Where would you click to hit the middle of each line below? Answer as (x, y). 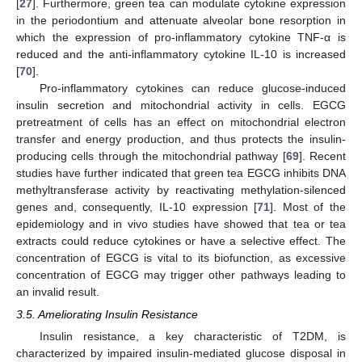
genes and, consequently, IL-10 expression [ (137, 206)
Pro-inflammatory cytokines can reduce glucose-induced (192, 88)
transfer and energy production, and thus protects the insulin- (181, 139)
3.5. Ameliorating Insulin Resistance (107, 314)
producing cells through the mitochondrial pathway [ (151, 156)
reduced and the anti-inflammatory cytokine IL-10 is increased (181, 54)
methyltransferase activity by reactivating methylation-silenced (181, 189)
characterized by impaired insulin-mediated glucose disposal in (181, 354)
